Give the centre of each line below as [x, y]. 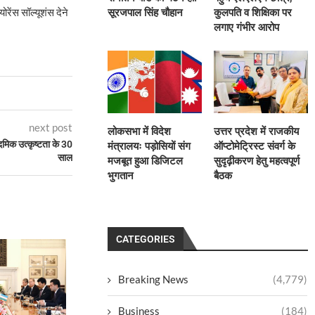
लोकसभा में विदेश [140, 131]
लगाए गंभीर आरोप [247, 27]
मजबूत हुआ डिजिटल [146, 161]
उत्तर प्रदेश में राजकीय [257, 131]
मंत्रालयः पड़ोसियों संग [149, 146]
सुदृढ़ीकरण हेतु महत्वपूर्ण [257, 161]
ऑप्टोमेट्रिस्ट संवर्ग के [255, 146]
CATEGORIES [146, 239]
